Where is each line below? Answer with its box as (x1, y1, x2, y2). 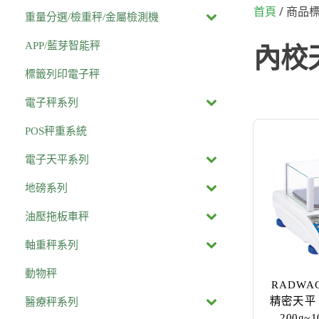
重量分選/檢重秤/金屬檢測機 (25, 11, 159, 23)
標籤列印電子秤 (25, 68, 100, 80)
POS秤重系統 (25, 125, 87, 137)
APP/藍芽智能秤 (25, 39, 100, 51)
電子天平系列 (25, 153, 89, 165)
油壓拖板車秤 (25, 210, 89, 222)
